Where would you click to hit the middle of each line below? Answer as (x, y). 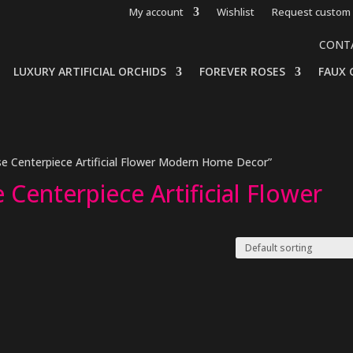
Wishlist (236, 12)
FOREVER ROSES (242, 71)
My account (157, 12)
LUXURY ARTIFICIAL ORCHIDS (90, 71)
